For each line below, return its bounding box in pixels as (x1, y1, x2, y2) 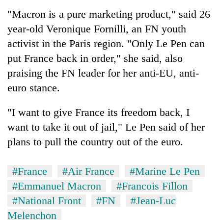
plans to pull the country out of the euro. (7, 135, 183, 148)
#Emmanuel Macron (12, 179, 101, 192)
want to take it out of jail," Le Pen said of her (7, 120, 205, 133)
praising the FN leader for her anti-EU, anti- (7, 66, 199, 79)
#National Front (12, 194, 81, 207)
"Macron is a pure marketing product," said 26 (7, 7, 210, 20)
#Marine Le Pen (130, 165, 200, 177)
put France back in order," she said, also (7, 52, 183, 64)
